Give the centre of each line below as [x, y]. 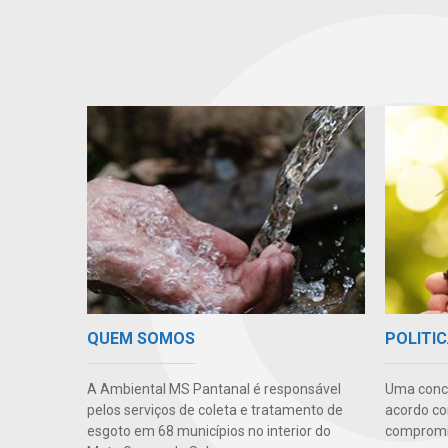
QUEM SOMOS [141, 338]
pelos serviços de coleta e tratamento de [215, 409]
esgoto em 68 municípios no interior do [209, 430]
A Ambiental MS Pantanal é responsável [214, 388]
